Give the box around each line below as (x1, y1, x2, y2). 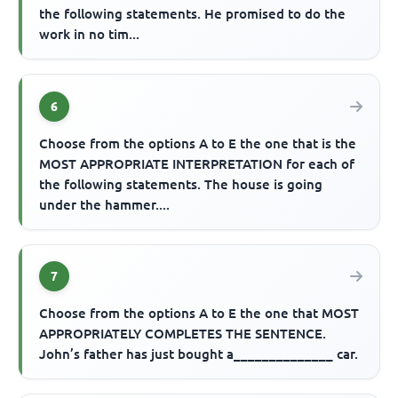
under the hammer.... (39, 196, 171, 212)
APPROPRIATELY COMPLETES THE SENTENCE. (39, 325, 327, 341)
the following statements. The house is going (39, 176, 323, 192)
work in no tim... (39, 27, 140, 43)
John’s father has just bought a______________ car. (39, 346, 359, 362)
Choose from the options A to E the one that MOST (39, 305, 360, 321)
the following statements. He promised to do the (39, 6, 346, 22)
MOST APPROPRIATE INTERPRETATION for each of (39, 155, 355, 171)
